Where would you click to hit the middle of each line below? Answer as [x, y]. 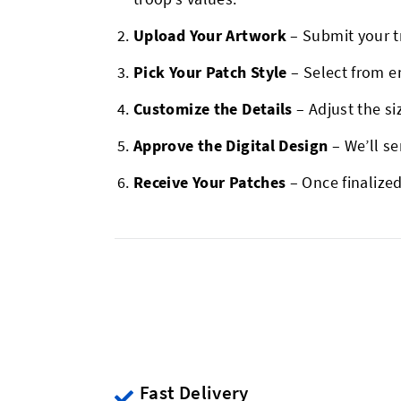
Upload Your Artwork [210, 35]
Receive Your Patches [210, 182]
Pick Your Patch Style [210, 72]
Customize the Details [213, 109]
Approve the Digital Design [233, 145]
